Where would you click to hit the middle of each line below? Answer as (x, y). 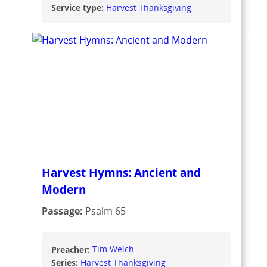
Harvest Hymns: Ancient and (122, 172)
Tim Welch (114, 249)
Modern (64, 189)
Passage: (64, 211)
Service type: (79, 7)
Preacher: (72, 249)
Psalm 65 (106, 211)
